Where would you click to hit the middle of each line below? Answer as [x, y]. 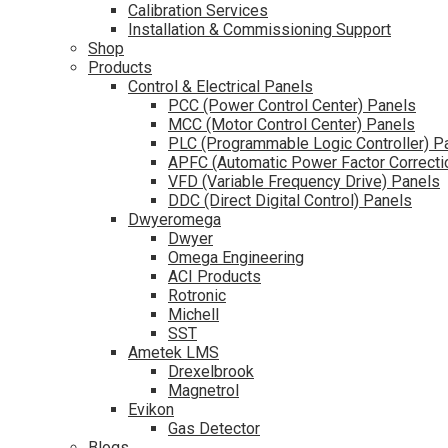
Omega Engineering [236, 257]
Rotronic [197, 295]
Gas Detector [214, 428]
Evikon [151, 409]
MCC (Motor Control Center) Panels [291, 124]
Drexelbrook [211, 371]
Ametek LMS [173, 352]
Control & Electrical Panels [220, 86]
